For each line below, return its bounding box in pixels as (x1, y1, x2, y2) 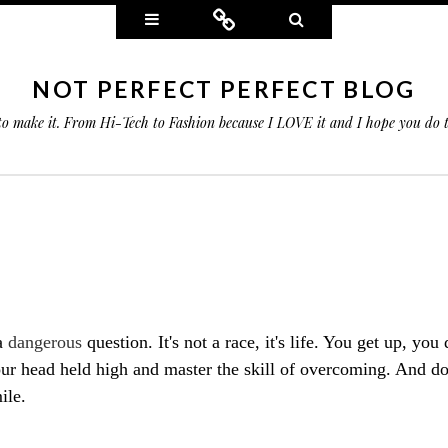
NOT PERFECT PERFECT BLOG (32, 75, 416, 103)
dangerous (8, 332, 82, 352)
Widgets (159, 6, 219, 30)
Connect (235, 6, 295, 30)
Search (303, 6, 353, 30)
